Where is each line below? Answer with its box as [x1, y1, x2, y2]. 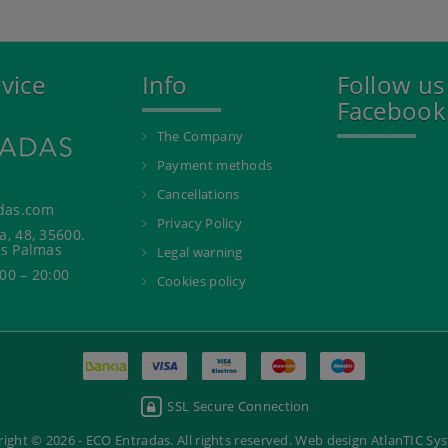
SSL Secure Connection [164, 397, 310, 416]
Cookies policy [156, 272, 247, 291]
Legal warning [156, 243, 243, 262]
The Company [156, 127, 244, 146]
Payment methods [156, 156, 273, 175]
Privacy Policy [156, 214, 243, 233]
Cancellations [156, 185, 240, 204]
